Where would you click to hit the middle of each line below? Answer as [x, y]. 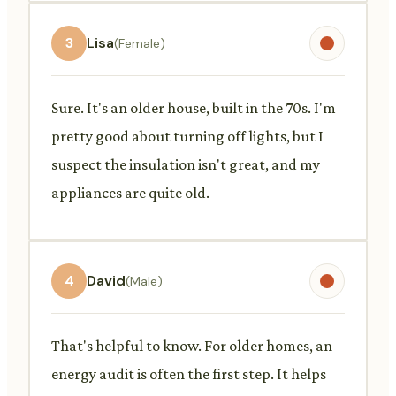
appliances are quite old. [130, 192]
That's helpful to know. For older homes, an [192, 345]
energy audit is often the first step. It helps [189, 373]
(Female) [140, 43]
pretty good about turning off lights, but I [187, 136]
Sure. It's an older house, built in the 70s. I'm [194, 107]
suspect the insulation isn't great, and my [186, 164]
